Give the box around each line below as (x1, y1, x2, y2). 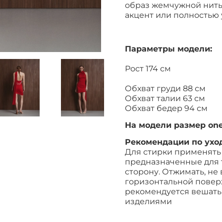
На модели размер (125, 120, 208, 130)
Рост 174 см (125, 63, 171, 73)
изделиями (125, 196, 172, 206)
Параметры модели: (125, 44, 212, 54)
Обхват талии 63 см (125, 93, 205, 103)
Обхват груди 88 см (125, 83, 206, 93)
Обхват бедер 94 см (125, 103, 208, 113)
